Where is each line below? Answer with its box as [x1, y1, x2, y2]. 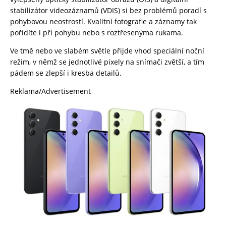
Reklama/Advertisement [10, 86, 91, 96]
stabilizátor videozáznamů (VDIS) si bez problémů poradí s [10, 6, 207, 16]
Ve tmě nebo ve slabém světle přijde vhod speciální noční [10, 46, 204, 56]
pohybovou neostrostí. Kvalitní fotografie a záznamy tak [10, 17, 197, 27]
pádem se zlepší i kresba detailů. [10, 68, 122, 78]
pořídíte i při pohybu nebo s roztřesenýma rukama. [10, 28, 183, 38]
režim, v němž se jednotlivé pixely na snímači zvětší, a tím [10, 57, 204, 67]
